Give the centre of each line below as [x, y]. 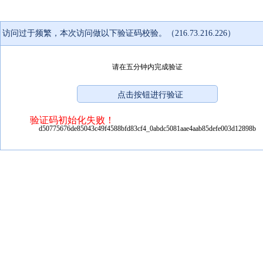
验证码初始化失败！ [72, 120]
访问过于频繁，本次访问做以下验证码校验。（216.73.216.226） [119, 33]
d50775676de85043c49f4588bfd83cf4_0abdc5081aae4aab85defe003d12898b [147, 128]
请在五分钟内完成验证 [147, 67]
